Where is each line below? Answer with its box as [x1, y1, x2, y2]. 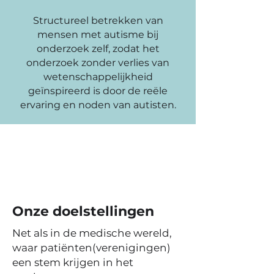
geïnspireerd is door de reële [28, 85, 168, 97]
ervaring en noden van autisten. [20, 99, 176, 111]
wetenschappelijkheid [43, 71, 153, 83]
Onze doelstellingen [12, 203, 154, 220]
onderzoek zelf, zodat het [36, 43, 160, 54]
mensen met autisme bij [37, 29, 158, 40]
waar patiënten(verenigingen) [12, 242, 171, 254]
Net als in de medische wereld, [12, 227, 172, 239]
